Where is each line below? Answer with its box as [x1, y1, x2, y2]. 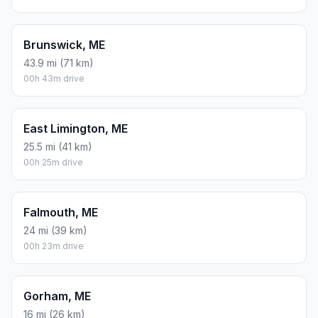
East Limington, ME [23, 121, 128, 136]
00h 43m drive [23, 73, 84, 84]
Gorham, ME [23, 289, 91, 304]
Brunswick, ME [23, 38, 105, 53]
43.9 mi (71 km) [23, 57, 94, 70]
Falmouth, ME [23, 205, 98, 220]
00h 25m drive [23, 157, 83, 168]
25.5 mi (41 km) [23, 141, 92, 153]
